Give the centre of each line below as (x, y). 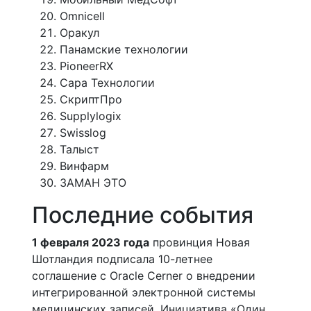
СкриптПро (91, 99)
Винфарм (84, 166)
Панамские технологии (124, 49)
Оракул (79, 32)
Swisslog (83, 132)
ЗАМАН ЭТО (93, 182)
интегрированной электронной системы (144, 292)
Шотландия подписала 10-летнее (122, 259)
